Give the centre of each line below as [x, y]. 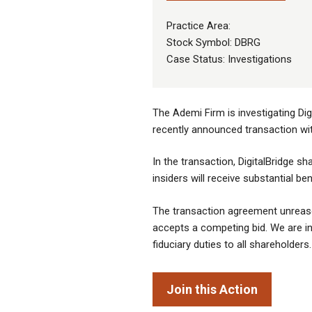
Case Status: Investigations [229, 60]
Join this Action [212, 290]
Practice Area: [198, 26]
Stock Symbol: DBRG [213, 43]
